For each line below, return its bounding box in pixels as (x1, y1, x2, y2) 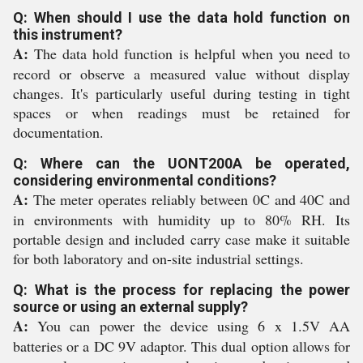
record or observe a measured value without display (13, 64, 350, 83)
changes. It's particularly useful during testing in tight (13, 83, 350, 103)
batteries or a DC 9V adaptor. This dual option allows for (13, 336, 350, 356)
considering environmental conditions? (13, 172, 276, 189)
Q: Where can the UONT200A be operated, (13, 155, 350, 172)
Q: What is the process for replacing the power (13, 281, 350, 298)
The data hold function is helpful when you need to (28, 44, 350, 63)
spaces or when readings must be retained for (13, 103, 350, 122)
